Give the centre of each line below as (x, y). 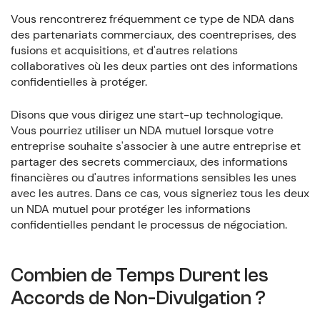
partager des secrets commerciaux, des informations (149, 161)
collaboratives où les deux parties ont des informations (154, 66)
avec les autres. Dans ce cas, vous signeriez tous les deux (160, 193)
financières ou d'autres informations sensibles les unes (153, 177)
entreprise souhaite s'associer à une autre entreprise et (155, 146)
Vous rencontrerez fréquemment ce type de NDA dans (152, 19)
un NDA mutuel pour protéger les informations (130, 209)
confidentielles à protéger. (79, 81)
